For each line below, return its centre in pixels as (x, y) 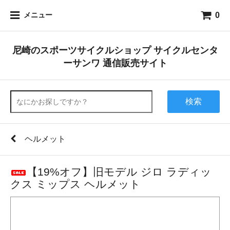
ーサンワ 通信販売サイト (115, 63)
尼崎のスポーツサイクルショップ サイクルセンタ (115, 50)
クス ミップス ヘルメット (75, 184)
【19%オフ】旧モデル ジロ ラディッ (119, 172)
